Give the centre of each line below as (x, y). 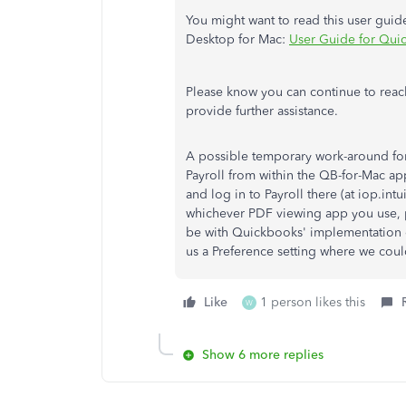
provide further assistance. (264, 111)
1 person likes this (313, 302)
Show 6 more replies (263, 355)
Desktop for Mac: (237, 39)
